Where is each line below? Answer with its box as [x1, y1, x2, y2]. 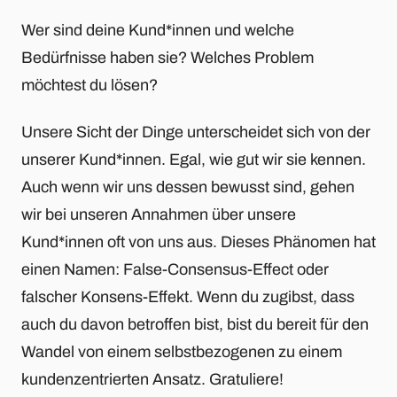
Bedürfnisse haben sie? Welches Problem [21, 49, 314, 67]
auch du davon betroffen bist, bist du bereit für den [21, 315, 369, 333]
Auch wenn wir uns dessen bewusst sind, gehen [21, 177, 354, 196]
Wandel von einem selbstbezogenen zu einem [21, 342, 342, 361]
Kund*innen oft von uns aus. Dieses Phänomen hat [21, 232, 376, 251]
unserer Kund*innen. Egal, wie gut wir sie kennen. [21, 150, 366, 168]
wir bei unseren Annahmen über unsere [21, 205, 296, 223]
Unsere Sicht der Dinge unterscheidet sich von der [21, 122, 370, 141]
